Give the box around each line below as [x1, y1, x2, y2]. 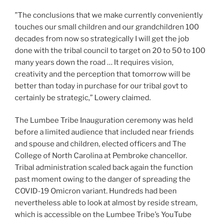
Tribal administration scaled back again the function [15, 163, 193, 172]
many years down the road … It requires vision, [15, 57, 173, 67]
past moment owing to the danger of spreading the [15, 175, 191, 184]
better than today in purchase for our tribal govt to [15, 81, 188, 90]
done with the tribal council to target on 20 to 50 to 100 [15, 46, 205, 55]
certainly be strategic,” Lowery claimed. [15, 93, 151, 102]
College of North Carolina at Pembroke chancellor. [15, 151, 187, 161]
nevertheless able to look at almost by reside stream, [15, 198, 197, 208]
